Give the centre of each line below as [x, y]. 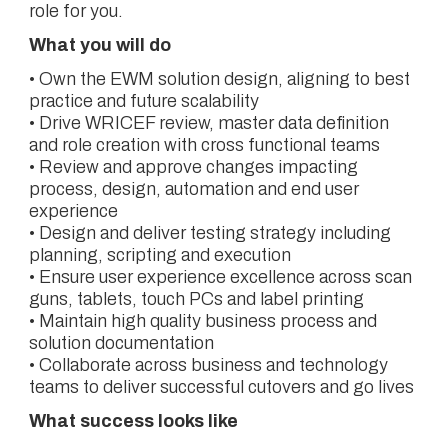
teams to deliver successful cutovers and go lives [221, 387]
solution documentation [121, 343]
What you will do [99, 45]
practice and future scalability [143, 101]
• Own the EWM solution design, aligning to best [219, 79]
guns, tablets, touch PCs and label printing [196, 299]
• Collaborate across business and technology [208, 365]
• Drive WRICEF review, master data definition [208, 123]
